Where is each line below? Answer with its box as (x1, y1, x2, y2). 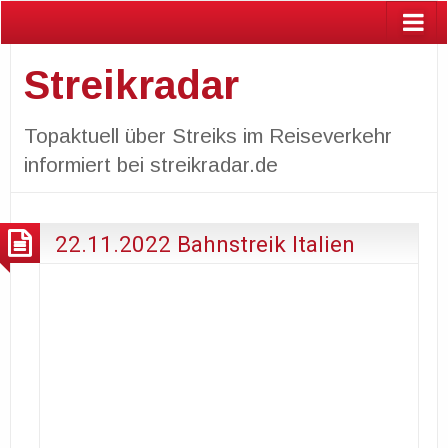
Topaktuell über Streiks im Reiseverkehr (23, 123, 392, 147)
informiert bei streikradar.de (23, 152, 278, 176)
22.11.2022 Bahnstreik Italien (55, 230, 355, 257)
